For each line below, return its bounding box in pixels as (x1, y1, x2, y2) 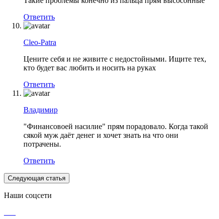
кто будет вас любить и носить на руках (23, 64, 156, 72)
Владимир (23, 106, 58, 114)
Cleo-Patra (23, 38, 56, 47)
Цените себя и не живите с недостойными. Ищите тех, (23, 55, 206, 64)
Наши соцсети (4, 191, 52, 200)
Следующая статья (8, 175, 66, 182)
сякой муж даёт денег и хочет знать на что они (23, 131, 178, 140)
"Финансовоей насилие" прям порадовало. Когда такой (23, 122, 208, 131)
